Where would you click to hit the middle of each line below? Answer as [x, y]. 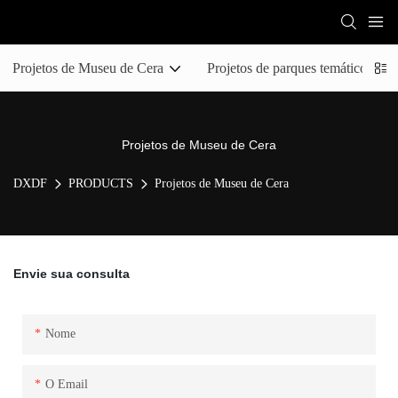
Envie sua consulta [72, 273]
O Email [66, 384]
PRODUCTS [101, 184]
